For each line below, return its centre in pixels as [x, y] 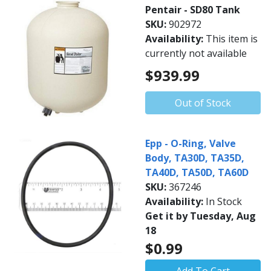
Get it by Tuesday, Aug [201, 216]
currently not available [196, 53]
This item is [232, 38]
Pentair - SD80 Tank [193, 9]
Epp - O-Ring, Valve [191, 143]
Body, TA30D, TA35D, [195, 158]
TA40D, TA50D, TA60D [197, 172]
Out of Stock [203, 103]
